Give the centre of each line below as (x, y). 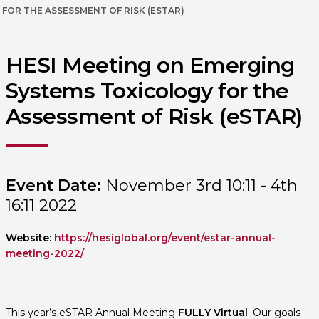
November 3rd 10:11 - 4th (199, 185)
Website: (28, 238)
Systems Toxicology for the (147, 91)
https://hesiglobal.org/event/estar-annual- (164, 238)
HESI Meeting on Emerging (150, 65)
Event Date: (53, 185)
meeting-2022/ (45, 253)
